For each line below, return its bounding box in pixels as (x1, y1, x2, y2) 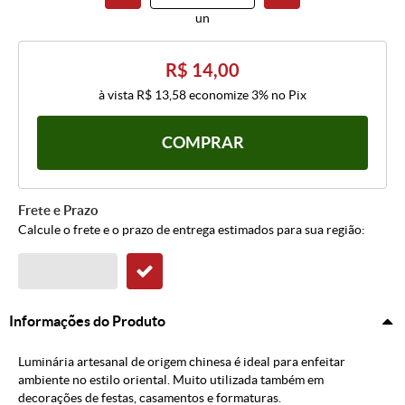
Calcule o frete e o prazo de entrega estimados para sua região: (18, 222, 365, 238)
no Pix (271, 88, 306, 103)
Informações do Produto (9, 313, 165, 330)
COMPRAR (161, 133, 244, 153)
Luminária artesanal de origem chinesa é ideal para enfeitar (18, 354, 345, 370)
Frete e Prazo (18, 202, 99, 219)
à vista (99, 88, 137, 103)
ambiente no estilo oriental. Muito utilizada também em (18, 372, 324, 388)
